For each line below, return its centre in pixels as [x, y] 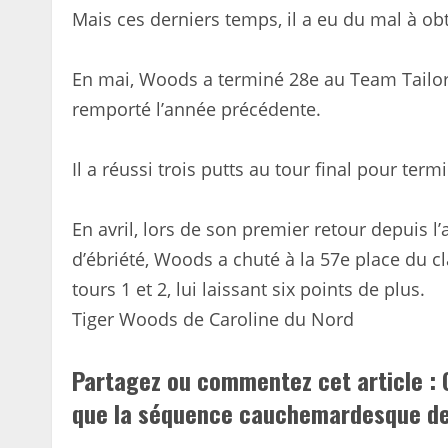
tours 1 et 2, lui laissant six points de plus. [248, 288]
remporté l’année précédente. [196, 108]
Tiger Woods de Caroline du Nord [213, 318]
